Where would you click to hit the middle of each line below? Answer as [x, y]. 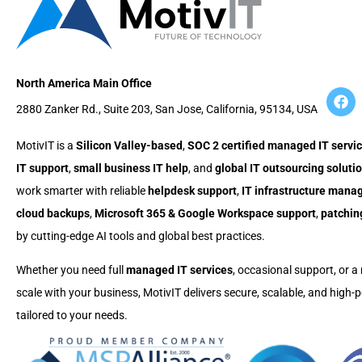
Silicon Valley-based [129, 145]
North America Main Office [84, 84]
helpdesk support [192, 190]
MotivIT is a [46, 145]
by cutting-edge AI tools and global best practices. [141, 236]
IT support [42, 168]
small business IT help [131, 168]
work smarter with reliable [82, 190]
